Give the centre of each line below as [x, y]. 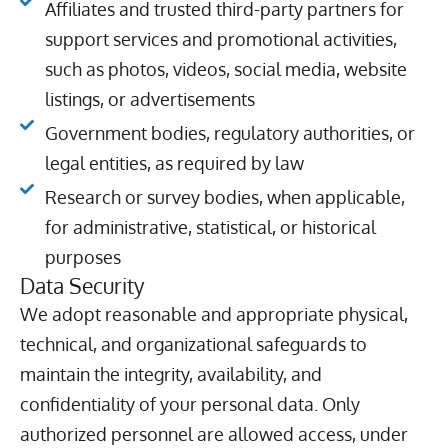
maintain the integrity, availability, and [171, 373]
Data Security [82, 285]
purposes [82, 256]
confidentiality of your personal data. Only [190, 403]
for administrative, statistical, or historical [210, 226]
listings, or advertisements [149, 98]
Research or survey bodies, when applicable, [224, 196]
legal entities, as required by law [174, 162]
